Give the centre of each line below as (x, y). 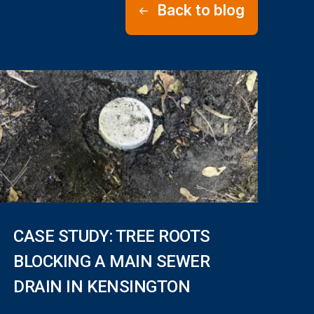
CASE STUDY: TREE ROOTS (112, 237)
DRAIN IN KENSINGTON (102, 287)
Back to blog (201, 10)
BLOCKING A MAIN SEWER (112, 262)
